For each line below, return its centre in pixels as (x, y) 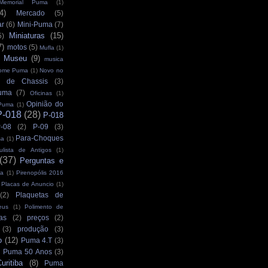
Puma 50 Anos (28, 252)
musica (54, 59)
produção (33, 229)
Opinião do (45, 104)
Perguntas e (42, 161)
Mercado (31, 13)
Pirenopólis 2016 (40, 173)
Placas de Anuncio (28, 184)
